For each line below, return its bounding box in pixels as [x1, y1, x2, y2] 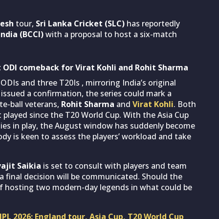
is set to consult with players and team [41, 160, 187, 171]
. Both [174, 98, 196, 109]
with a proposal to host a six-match [44, 28, 177, 40]
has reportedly [125, 18, 180, 29]
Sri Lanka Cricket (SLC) [36, 18, 125, 29]
